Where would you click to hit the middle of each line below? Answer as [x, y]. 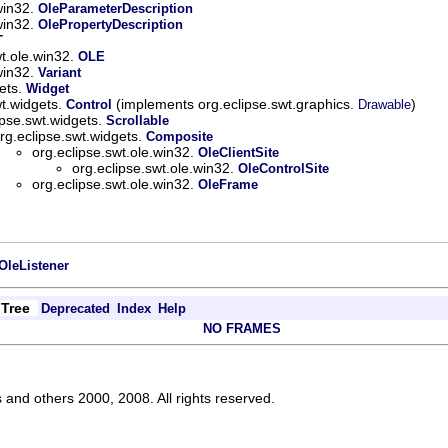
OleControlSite [283, 168]
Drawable [384, 104]
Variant [59, 72]
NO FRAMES [242, 328]
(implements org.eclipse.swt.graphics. [235, 104]
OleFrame [228, 184]
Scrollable [137, 120]
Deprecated [75, 308]
